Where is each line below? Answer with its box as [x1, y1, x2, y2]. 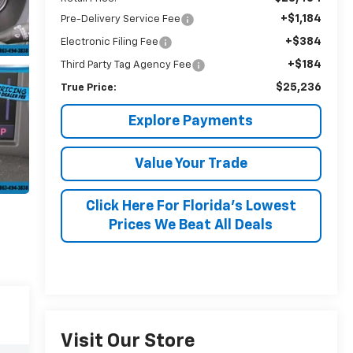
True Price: [60, 82, 117, 93]
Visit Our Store [60, 332, 195, 351]
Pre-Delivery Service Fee [60, 13, 180, 24]
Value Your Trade [134, 156, 247, 171]
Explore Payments [128, 113, 254, 128]
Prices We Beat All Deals [109, 217, 273, 232]
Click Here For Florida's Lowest [85, 199, 296, 214]
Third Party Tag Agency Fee [60, 59, 191, 70]
